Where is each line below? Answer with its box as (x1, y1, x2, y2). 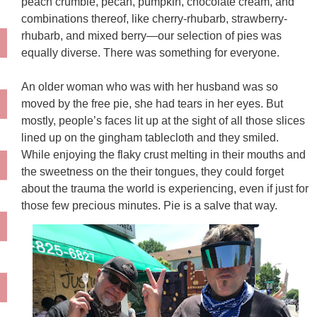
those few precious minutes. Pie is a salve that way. (21, 200, 277, 212)
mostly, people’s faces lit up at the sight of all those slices (21, 115, 305, 127)
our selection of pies (158, 30, 261, 42)
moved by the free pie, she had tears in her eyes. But (21, 98, 283, 110)
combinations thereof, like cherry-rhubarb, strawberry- (21, 13, 287, 25)
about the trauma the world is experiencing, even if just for (21, 183, 309, 195)
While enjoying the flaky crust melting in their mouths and (21, 149, 306, 161)
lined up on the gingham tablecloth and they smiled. (21, 132, 279, 144)
